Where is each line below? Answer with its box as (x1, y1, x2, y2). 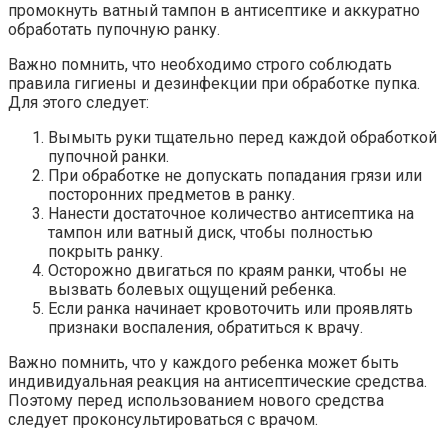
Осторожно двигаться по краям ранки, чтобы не (48, 261, 407, 281)
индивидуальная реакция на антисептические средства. (8, 372, 427, 392)
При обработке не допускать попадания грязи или (48, 166, 422, 186)
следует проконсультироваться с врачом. (8, 410, 318, 430)
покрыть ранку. (48, 242, 163, 262)
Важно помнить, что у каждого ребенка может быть (8, 353, 399, 373)
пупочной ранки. (48, 147, 169, 167)
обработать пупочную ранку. (8, 20, 220, 40)
